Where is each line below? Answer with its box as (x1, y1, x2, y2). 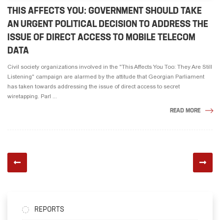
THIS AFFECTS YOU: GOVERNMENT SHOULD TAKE (7, 5, 202, 17)
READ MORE (170, 107, 200, 114)
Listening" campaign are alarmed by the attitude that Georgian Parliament (7, 73, 204, 81)
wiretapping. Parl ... (7, 93, 57, 100)
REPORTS (34, 205, 64, 214)
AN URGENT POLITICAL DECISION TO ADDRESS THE (7, 18, 208, 30)
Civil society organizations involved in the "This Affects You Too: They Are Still (7, 63, 212, 71)
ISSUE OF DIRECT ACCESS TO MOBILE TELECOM (7, 31, 195, 43)
